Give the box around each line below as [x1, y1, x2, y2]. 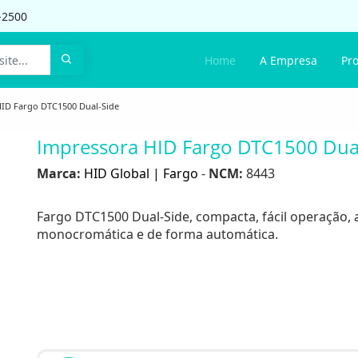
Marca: [37, 165, 81, 182]
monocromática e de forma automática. [37, 225, 278, 243]
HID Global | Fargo [84, 165, 198, 182]
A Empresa [260, 52, 317, 68]
